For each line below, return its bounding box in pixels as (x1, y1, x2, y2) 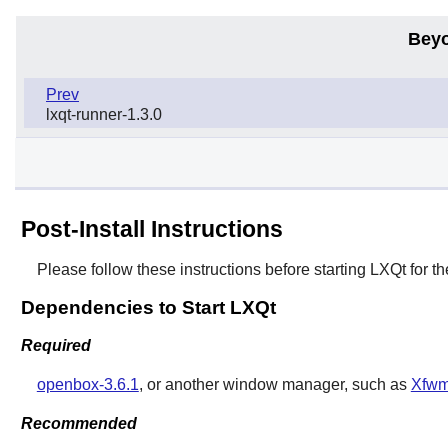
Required (20, 337, 91, 355)
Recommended (20, 414, 137, 432)
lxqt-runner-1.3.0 (46, 105, 162, 123)
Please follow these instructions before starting (36, 260, 370, 278)
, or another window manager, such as (138, 376, 411, 394)
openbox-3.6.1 (36, 376, 139, 394)
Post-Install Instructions (20, 215, 283, 242)
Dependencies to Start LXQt (20, 296, 276, 318)
